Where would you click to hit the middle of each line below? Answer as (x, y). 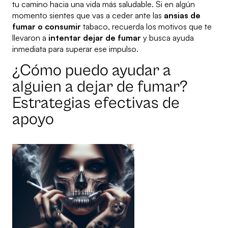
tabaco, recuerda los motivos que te (146, 27)
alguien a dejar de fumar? (100, 87)
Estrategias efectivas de (96, 103)
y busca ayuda (167, 38)
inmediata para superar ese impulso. (75, 49)
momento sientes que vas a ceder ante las (88, 16)
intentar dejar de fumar (95, 38)
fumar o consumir (47, 27)
